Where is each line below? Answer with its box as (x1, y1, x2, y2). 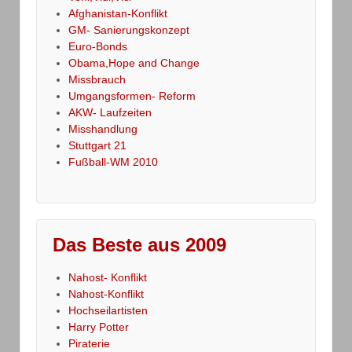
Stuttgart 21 (68, 139, 126, 152)
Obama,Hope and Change (68, 57, 200, 70)
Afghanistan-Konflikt (68, 7, 167, 20)
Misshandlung (68, 123, 137, 136)
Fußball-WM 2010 (68, 156, 158, 169)
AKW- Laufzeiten (68, 106, 152, 119)
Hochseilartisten (68, 304, 148, 317)
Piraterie (68, 337, 110, 350)
